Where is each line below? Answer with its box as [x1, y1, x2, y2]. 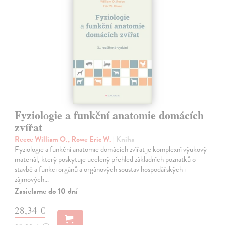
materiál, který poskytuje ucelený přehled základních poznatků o [15, 153, 196, 165]
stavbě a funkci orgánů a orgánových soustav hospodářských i [15, 163, 186, 175]
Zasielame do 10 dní [15, 185, 78, 197]
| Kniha [113, 133, 135, 145]
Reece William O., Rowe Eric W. [15, 133, 114, 145]
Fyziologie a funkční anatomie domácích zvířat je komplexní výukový [15, 143, 207, 155]
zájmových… [15, 173, 49, 185]
